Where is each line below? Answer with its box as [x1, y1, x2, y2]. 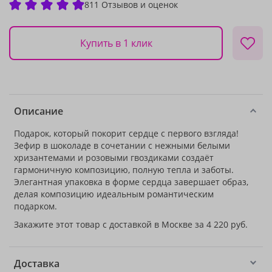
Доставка [14, 257, 59, 270]
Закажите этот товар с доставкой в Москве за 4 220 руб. [14, 219, 248, 230]
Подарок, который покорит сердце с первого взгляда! [14, 127, 239, 139]
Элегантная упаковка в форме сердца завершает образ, [14, 176, 248, 188]
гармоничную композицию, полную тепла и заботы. [14, 164, 234, 175]
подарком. [14, 200, 57, 212]
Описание [14, 104, 63, 118]
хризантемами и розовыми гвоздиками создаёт [14, 152, 214, 163]
